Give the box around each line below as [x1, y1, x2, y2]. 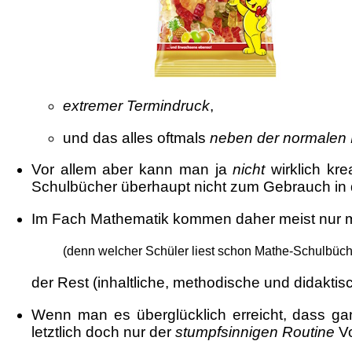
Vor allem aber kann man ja [31, 161, 233, 178]
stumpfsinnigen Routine [175, 323, 335, 340]
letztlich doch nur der [31, 323, 175, 340]
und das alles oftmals [63, 129, 210, 146]
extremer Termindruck [63, 97, 210, 114]
